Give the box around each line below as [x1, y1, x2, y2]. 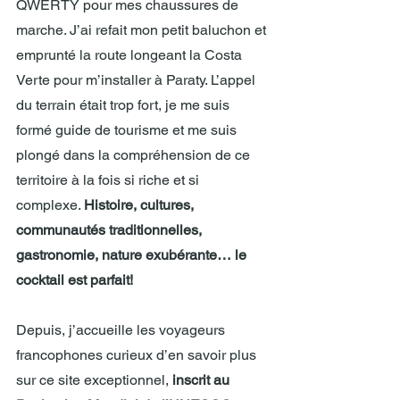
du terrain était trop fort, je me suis [16, 96, 233, 114]
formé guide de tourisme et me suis [16, 121, 240, 139]
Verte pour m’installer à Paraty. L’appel [16, 71, 259, 89]
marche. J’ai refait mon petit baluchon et [16, 21, 270, 39]
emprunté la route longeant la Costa [16, 46, 246, 64]
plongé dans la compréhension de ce [16, 146, 254, 164]
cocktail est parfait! [16, 271, 133, 289]
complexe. [16, 196, 84, 214]
